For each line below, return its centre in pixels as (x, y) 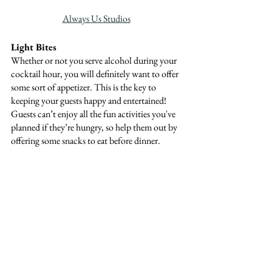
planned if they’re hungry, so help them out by (95, 127)
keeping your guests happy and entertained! (90, 101)
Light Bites (34, 47)
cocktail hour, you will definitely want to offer (96, 74)
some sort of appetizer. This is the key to (84, 87)
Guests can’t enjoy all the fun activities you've (94, 114)
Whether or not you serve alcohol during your (95, 61)
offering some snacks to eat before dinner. (86, 141)
